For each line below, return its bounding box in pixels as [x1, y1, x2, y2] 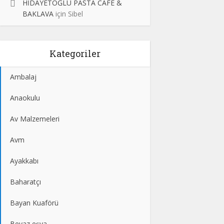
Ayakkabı [10, 155, 38, 165]
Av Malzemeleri [10, 113, 59, 123]
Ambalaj [10, 71, 36, 81]
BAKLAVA [22, 8, 53, 18]
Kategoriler [49, 47, 100, 59]
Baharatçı [10, 176, 41, 186]
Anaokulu [10, 92, 40, 102]
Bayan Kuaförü [10, 197, 58, 207]
